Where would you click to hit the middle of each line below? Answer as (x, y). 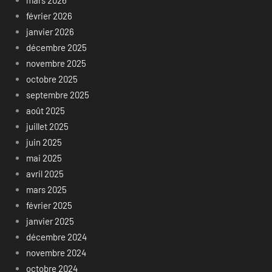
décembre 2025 (56, 47)
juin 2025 (44, 142)
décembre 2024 (56, 236)
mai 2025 (44, 158)
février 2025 (49, 205)
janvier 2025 (50, 221)
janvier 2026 (50, 31)
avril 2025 (45, 173)
